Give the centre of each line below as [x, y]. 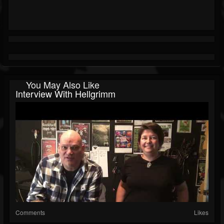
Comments [30, 212]
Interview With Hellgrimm [65, 94]
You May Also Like [63, 85]
